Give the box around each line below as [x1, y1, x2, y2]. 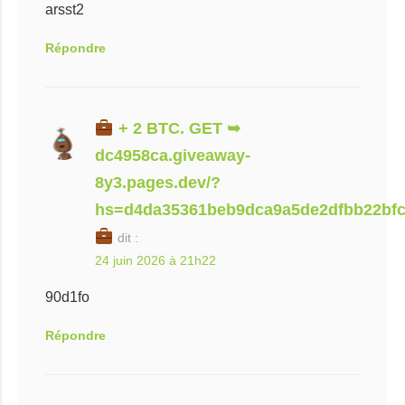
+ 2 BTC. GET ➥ [113, 119, 240, 137]
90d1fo [45, 289, 89, 305]
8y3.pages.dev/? [95, 174, 221, 192]
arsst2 [45, 2, 84, 17]
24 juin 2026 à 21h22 [95, 253, 216, 268]
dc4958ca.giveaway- [95, 146, 250, 165]
